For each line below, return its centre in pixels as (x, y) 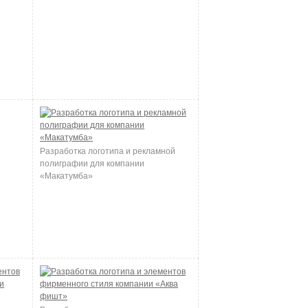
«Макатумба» (66, 176)
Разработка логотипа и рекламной (108, 151)
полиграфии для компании (92, 164)
